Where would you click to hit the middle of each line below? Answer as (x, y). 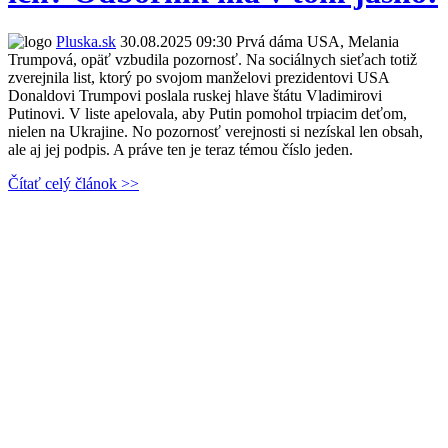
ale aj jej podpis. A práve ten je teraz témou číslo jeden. (180, 149)
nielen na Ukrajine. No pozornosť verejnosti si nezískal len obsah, (215, 131)
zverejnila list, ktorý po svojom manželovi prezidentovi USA (198, 77)
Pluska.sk (86, 41)
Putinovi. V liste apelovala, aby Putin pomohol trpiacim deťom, (207, 113)
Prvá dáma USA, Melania (315, 41)
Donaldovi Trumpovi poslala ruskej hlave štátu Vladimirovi (195, 95)
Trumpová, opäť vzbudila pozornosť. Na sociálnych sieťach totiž (212, 59)
